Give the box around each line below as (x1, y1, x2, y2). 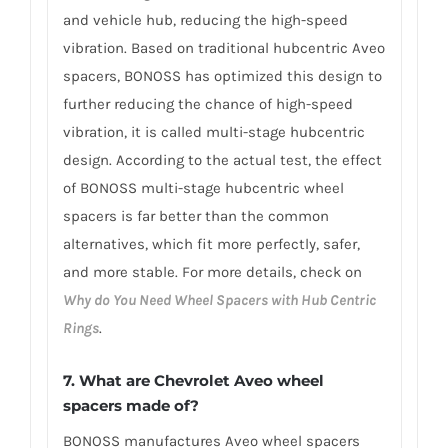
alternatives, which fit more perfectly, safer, (62, 235, 360, 254)
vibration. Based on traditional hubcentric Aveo (62, 39, 385, 58)
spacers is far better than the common (62, 207, 329, 226)
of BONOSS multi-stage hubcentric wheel (62, 179, 344, 198)
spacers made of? (62, 395, 199, 415)
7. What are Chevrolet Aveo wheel (62, 370, 324, 390)
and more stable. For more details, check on (62, 263, 362, 282)
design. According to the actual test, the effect (62, 151, 382, 170)
